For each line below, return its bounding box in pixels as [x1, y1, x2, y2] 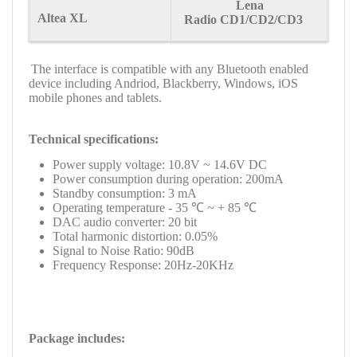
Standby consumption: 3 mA [53, 186, 197, 201]
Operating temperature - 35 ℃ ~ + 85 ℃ [53, 201, 257, 215]
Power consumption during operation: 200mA [53, 172, 284, 186]
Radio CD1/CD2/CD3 [183, 12, 316, 26]
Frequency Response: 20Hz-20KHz [53, 258, 233, 273]
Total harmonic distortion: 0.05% [53, 229, 218, 244]
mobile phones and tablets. [29, 91, 162, 105]
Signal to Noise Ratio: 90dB [53, 244, 194, 258]
